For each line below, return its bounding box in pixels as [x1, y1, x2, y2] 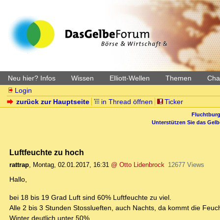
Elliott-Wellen [110, 74, 150, 82]
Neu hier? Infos [8, 74, 55, 82]
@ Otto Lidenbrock [111, 161, 165, 169]
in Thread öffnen [101, 98, 153, 106]
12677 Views [167, 161, 204, 169]
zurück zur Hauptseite [16, 98, 90, 106]
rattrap [9, 161, 29, 169]
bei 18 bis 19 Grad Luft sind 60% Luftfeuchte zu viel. [9, 193, 171, 202]
